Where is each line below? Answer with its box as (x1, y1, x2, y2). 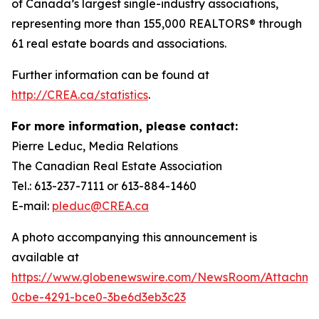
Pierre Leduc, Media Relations (11, 139, 178, 153)
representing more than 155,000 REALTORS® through (11, 16, 302, 31)
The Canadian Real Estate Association (11, 159, 222, 173)
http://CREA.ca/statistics (11, 88, 148, 102)
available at (11, 250, 79, 264)
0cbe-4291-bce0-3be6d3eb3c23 (11, 290, 186, 304)
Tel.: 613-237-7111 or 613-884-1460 (11, 179, 197, 193)
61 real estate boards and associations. (11, 36, 226, 51)
